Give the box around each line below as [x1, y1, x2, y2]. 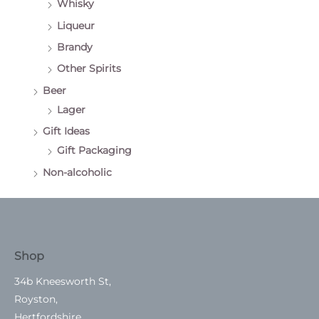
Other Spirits [57, 63, 121, 75]
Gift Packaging [57, 145, 132, 157]
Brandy [57, 41, 93, 53]
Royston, [14, 293, 58, 305]
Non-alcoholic [43, 166, 112, 178]
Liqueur [57, 19, 95, 31]
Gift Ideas [43, 125, 90, 137]
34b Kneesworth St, [14, 276, 111, 288]
